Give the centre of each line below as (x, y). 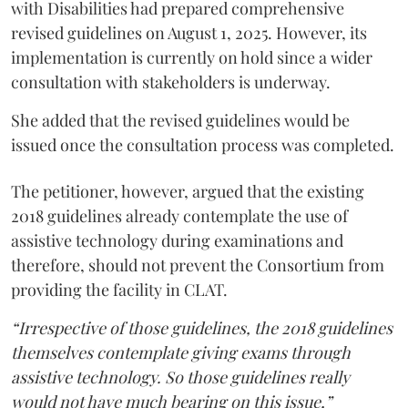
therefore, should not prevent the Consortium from (198, 265)
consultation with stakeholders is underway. (171, 82)
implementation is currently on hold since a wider (192, 57)
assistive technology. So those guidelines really (180, 377)
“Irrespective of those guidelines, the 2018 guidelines (202, 327)
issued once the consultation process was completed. (203, 144)
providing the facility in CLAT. (119, 289)
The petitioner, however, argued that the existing (188, 191)
